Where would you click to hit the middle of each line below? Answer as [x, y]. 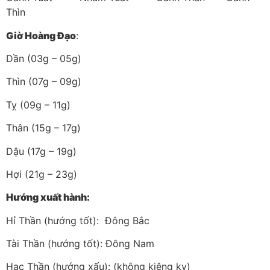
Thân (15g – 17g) [43, 128]
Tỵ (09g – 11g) [38, 105]
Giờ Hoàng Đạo [41, 35]
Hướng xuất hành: [48, 197]
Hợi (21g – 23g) [42, 174]
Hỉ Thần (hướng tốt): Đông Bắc [78, 220]
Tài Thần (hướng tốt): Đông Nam [80, 244]
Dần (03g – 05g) [44, 58]
